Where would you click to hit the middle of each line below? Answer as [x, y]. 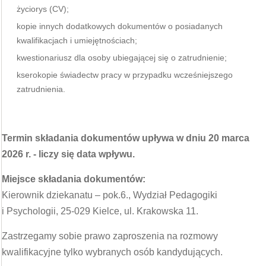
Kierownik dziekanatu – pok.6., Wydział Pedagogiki [110, 195]
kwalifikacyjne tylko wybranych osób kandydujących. [112, 252]
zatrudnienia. [41, 89]
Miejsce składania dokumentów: [74, 179]
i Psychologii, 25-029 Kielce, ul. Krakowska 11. [100, 211]
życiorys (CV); [43, 9]
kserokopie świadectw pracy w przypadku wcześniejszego [125, 75]
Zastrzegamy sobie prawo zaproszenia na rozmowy [110, 236]
